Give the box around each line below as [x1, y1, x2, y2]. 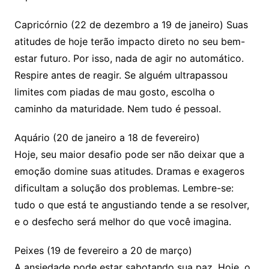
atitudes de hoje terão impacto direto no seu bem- [14, 35, 245, 48]
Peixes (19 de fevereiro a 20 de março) [14, 244, 192, 257]
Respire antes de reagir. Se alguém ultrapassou [14, 69, 228, 82]
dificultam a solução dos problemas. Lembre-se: [14, 182, 234, 195]
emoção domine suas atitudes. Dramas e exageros [14, 165, 244, 178]
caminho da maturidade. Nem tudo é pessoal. [14, 103, 221, 115]
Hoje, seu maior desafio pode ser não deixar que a [14, 148, 244, 161]
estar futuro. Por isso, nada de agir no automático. [14, 52, 244, 65]
